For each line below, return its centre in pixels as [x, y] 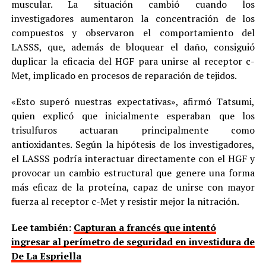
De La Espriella [46, 256]
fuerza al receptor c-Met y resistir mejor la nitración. [125, 202]
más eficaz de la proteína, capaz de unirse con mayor [133, 187]
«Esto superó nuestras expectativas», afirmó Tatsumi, [133, 102]
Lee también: [42, 228]
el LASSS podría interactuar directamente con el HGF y [133, 159]
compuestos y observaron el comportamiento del [133, 33]
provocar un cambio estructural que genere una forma [133, 173]
